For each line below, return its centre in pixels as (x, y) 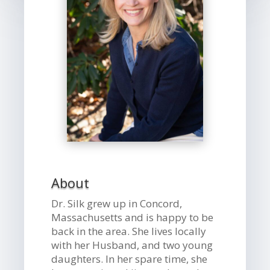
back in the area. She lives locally (129, 231)
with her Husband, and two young (132, 245)
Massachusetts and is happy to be (133, 217)
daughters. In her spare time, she (130, 259)
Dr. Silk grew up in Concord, (117, 203)
